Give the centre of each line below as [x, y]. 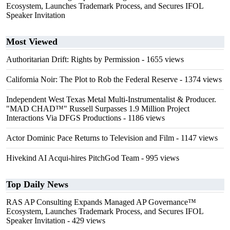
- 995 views [159, 158]
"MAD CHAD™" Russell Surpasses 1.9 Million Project [98, 109]
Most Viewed [32, 42]
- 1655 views [162, 59]
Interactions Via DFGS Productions [64, 118]
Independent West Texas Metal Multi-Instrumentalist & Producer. [111, 99]
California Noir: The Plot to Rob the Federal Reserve [92, 79]
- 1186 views [143, 118]
